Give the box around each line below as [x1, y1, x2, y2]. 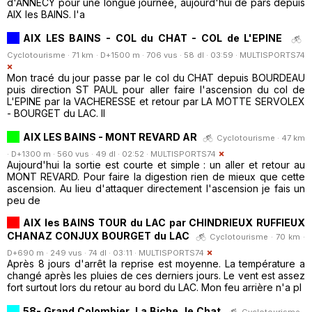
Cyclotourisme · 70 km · [210, 231, 305, 242]
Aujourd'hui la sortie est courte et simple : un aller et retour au [7, 158, 305, 171]
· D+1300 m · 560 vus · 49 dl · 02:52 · [7, 148, 150, 159]
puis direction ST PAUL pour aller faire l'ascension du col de [7, 83, 305, 95]
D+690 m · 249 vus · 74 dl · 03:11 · [7, 247, 139, 258]
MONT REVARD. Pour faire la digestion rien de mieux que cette [7, 170, 305, 182]
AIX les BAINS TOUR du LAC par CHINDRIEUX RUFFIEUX [23, 216, 305, 228]
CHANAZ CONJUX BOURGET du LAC [7, 229, 192, 242]
